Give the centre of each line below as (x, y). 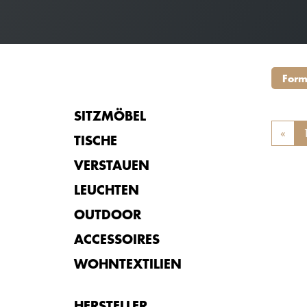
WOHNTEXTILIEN (128, 263)
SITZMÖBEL (110, 115)
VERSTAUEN (112, 165)
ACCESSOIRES (117, 239)
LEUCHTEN (107, 189)
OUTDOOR (108, 214)
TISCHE (96, 140)
